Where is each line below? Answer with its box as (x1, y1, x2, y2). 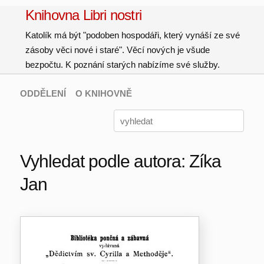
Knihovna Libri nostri (25, 7, 142, 23)
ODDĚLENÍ (19, 88, 66, 98)
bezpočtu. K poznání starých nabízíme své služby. (25, 60, 220, 70)
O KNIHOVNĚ (75, 88, 132, 98)
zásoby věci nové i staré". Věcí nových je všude (25, 45, 210, 55)
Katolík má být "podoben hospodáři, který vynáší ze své (25, 30, 240, 40)
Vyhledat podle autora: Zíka (19, 151, 221, 171)
